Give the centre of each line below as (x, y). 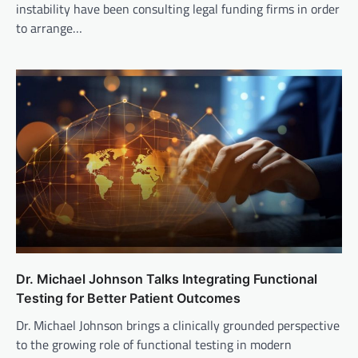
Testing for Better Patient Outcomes (128, 298)
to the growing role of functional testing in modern (154, 344)
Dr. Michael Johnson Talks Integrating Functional (167, 278)
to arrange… (49, 28)
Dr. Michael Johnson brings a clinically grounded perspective (178, 325)
